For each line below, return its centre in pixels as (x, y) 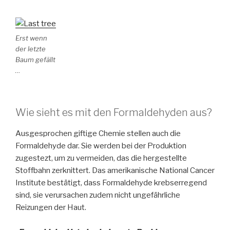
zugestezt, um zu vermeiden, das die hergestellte (101, 158)
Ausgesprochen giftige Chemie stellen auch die (98, 134)
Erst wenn (31, 38)
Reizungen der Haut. (51, 208)
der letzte (31, 49)
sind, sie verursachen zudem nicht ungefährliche (98, 195)
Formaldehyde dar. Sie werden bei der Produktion (101, 146)
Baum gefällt (35, 60)
